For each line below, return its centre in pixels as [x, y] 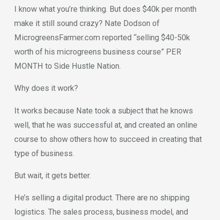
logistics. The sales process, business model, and [101, 212]
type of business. [44, 153]
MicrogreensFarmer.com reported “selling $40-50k [102, 37]
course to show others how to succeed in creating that [108, 139]
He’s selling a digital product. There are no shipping [102, 198]
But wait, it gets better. [52, 175]
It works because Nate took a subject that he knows [103, 110]
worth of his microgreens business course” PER [97, 52]
